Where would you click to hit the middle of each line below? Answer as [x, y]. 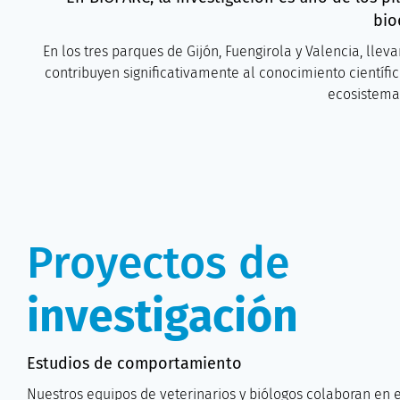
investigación [162, 316]
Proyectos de [158, 262]
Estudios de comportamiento [134, 363]
